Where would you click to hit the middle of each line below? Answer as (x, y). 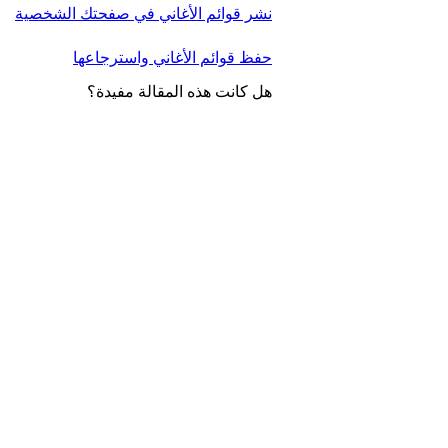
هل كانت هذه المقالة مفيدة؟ (179, 92)
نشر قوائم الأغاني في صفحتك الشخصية (143, 14)
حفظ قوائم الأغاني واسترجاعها (172, 58)
